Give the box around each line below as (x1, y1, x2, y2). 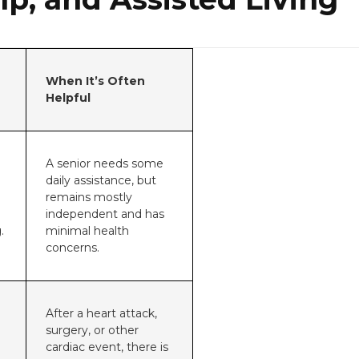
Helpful (46, 90, 91, 105)
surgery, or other (46, 322, 139, 337)
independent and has (46, 206, 164, 221)
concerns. (46, 240, 99, 255)
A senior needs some (46, 155, 163, 171)
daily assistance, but (46, 172, 156, 188)
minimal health (46, 223, 129, 238)
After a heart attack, (46, 305, 157, 321)
